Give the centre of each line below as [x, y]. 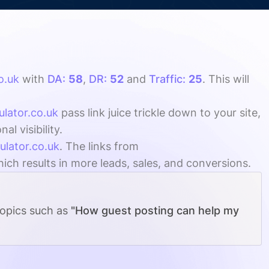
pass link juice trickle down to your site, [160, 113]
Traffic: [169, 79]
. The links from [99, 146]
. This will [226, 79]
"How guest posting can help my [155, 210]
